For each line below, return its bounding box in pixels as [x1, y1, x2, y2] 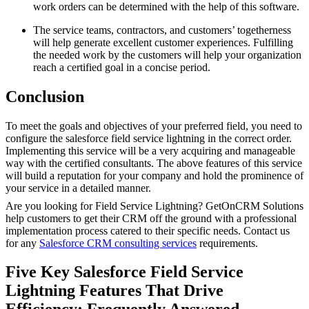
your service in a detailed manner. [6, 181, 151, 194]
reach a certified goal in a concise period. [33, 61, 210, 73]
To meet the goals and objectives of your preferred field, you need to [6, 119, 302, 132]
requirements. [197, 237, 258, 249]
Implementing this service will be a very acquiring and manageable [6, 144, 295, 157]
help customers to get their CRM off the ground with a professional [6, 212, 297, 224]
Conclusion [6, 87, 84, 106]
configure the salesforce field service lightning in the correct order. [6, 132, 292, 144]
